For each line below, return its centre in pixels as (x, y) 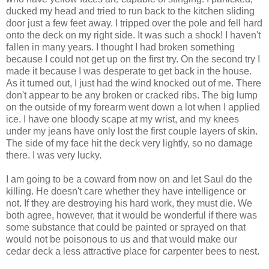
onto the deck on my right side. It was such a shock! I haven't (133, 35)
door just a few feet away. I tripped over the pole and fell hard (134, 23)
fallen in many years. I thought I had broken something (120, 47)
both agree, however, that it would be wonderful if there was (131, 215)
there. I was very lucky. (54, 155)
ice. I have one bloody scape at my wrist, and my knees (122, 119)
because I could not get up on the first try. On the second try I (133, 59)
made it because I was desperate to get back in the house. (129, 71)
